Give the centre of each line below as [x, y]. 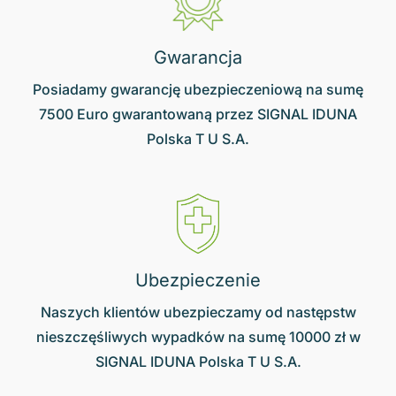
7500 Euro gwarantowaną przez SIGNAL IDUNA [198, 114]
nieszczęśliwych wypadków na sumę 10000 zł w [198, 336]
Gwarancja [198, 57]
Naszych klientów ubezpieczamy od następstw [198, 312]
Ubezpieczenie [198, 280]
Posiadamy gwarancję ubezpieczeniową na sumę [198, 89]
